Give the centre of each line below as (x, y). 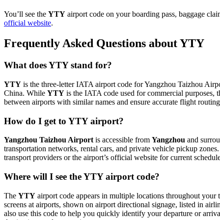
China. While (26, 93)
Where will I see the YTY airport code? (82, 177)
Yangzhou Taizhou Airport (49, 140)
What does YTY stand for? (58, 65)
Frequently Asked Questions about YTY (104, 43)
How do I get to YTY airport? (64, 121)
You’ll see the (26, 14)
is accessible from (123, 140)
